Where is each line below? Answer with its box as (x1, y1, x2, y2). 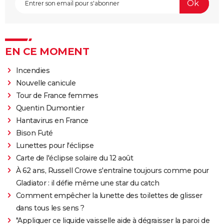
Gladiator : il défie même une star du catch (15, 178, 159, 187)
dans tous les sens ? (15, 203, 84, 212)
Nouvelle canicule (15, 78, 76, 87)
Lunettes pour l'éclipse (15, 140, 94, 150)
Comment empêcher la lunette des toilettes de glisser (15, 190, 202, 200)
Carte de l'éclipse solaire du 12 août (15, 153, 133, 162)
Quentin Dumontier (15, 103, 84, 112)
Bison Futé (15, 128, 53, 137)
